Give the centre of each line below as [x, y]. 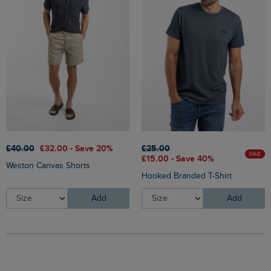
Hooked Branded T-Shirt [187, 176]
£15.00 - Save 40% [178, 159]
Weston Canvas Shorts [48, 166]
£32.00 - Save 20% [77, 149]
